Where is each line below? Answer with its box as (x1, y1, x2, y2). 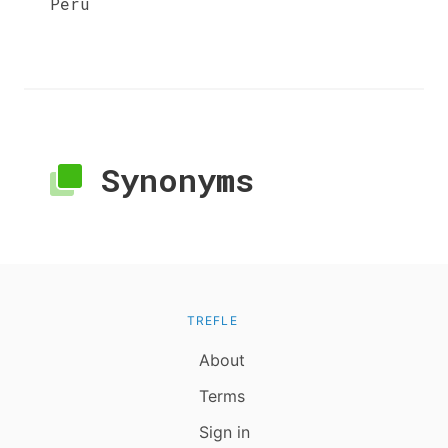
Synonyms (82, 157, 254, 201)
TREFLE (186, 312, 238, 328)
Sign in (198, 421, 250, 442)
